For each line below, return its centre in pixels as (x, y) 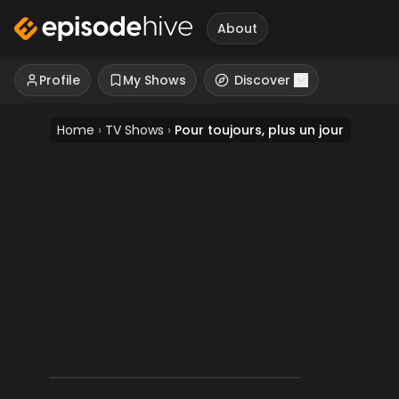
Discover (262, 80)
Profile (60, 80)
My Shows (155, 80)
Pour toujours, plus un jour (259, 130)
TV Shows (134, 130)
